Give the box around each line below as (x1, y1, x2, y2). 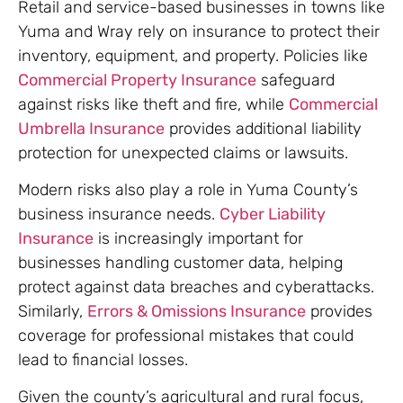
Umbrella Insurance (18, 118, 165, 139)
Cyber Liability (219, 203, 326, 224)
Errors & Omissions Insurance (87, 300, 306, 321)
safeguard (256, 69, 335, 90)
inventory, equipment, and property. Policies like (18, 45, 368, 66)
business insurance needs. (18, 203, 219, 224)
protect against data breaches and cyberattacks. (18, 276, 374, 297)
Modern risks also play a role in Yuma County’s (18, 179, 358, 200)
